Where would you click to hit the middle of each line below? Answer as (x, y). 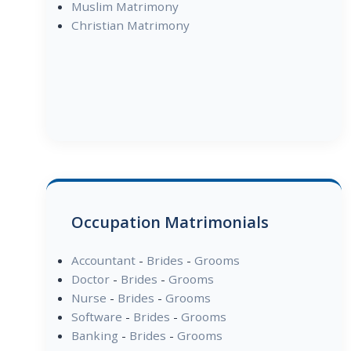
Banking (94, 336)
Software (96, 317)
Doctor (90, 279)
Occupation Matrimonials (170, 223)
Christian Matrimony (130, 25)
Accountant (103, 261)
